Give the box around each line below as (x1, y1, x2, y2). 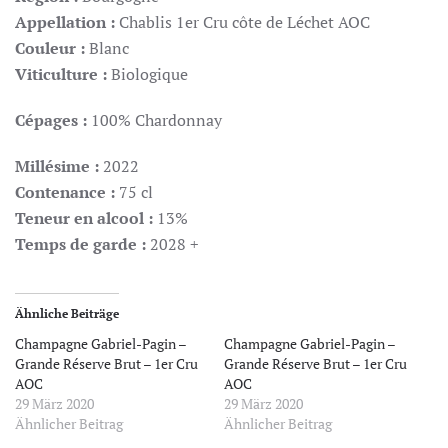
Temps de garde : (15, 233, 150, 255)
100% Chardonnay (91, 109, 222, 131)
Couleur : (15, 37, 85, 59)
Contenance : (15, 181, 119, 203)
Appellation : (15, 11, 119, 33)
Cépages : (15, 109, 91, 131)
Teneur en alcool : (15, 207, 157, 229)
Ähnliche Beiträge (15, 306, 119, 321)
